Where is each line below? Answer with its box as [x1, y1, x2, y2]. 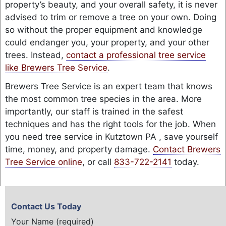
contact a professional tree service [66, 50, 206, 61]
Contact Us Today [11, 201, 81, 211]
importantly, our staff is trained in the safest [5, 106, 183, 117]
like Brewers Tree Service [5, 63, 107, 73]
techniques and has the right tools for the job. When [5, 119, 216, 129]
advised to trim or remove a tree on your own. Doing [5, 12, 216, 23]
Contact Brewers [152, 144, 220, 154]
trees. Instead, [5, 50, 66, 61]
